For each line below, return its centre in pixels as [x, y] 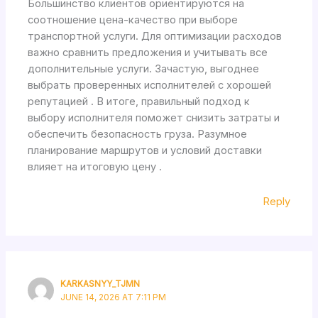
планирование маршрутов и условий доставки [145, 151]
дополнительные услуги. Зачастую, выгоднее [144, 69]
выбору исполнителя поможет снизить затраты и [154, 118]
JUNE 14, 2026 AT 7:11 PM [114, 297]
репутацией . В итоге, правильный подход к [139, 102]
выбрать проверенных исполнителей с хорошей [150, 86]
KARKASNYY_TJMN [100, 284]
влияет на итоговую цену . [95, 167]
